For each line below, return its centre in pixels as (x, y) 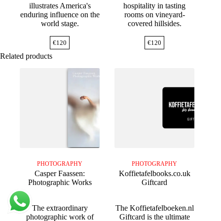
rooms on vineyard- (154, 14)
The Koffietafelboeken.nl (154, 208)
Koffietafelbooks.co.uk (154, 173)
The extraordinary (60, 208)
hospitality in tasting (155, 5)
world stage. (60, 23)
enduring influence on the (60, 14)
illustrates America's (60, 5)
